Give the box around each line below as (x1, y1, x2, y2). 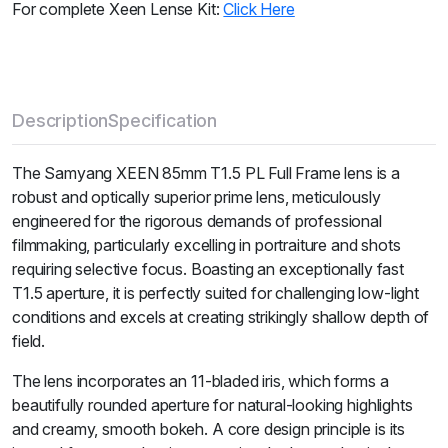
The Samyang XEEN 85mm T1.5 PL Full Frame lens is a (12, 163, 400, 183)
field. (12, 331, 46, 351)
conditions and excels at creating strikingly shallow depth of (12, 307, 430, 327)
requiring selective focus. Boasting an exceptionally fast (12, 259, 404, 279)
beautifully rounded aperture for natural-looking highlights (12, 395, 413, 415)
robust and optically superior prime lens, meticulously (12, 187, 381, 207)
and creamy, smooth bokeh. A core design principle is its (12, 419, 406, 439)
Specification (108, 110, 218, 131)
